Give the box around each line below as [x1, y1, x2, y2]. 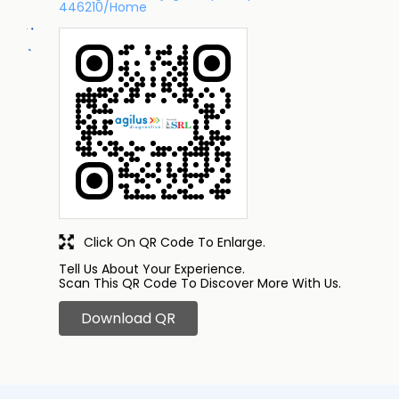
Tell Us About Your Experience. [59, 260, 245, 279]
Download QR [81, 308, 175, 330]
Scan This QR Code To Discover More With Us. [59, 274, 341, 293]
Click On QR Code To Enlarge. [84, 233, 265, 252]
